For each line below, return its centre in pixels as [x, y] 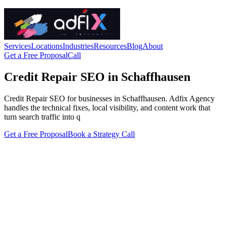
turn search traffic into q [42, 117]
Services [18, 46]
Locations [47, 46]
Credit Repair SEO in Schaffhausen [97, 77]
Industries [78, 46]
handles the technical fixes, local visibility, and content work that [107, 107]
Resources [110, 46]
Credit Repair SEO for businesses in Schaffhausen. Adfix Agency [109, 98]
